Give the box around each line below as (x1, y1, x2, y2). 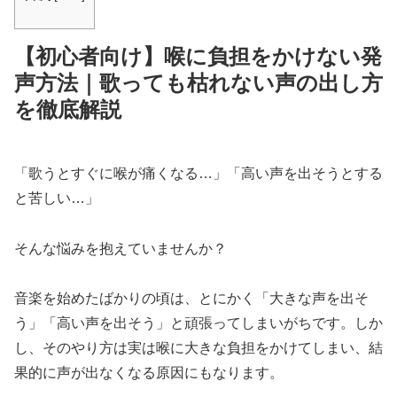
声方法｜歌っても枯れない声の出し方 (14, 70, 383, 95)
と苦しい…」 (14, 190, 99, 206)
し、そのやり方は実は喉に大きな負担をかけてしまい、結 (14, 340, 383, 356)
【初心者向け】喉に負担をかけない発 (14, 43, 382, 68)
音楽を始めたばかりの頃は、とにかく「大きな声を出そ (14, 291, 369, 307)
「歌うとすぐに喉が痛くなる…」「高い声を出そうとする (14, 165, 383, 181)
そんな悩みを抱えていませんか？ (14, 240, 227, 256)
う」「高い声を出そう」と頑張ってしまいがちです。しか (14, 315, 383, 331)
